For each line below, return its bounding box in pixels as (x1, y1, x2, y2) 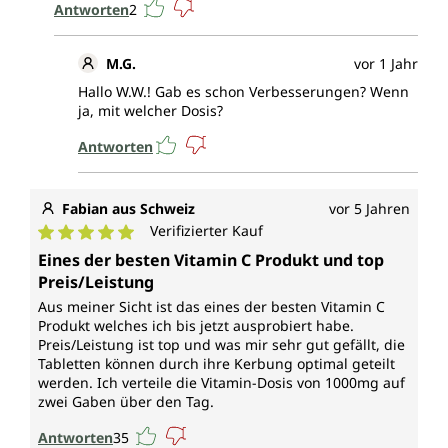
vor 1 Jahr (354, 54, 418, 74)
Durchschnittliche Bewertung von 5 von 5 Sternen (37, 240, 413, 263)
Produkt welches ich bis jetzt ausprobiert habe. (38, 316, 354, 336)
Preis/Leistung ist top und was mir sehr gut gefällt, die (38, 335, 405, 355)
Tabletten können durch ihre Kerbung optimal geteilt (38, 354, 395, 374)
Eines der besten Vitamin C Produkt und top (38, 249, 384, 272)
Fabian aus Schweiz (62, 199, 195, 219)
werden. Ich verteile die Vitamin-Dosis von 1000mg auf (38, 373, 405, 393)
